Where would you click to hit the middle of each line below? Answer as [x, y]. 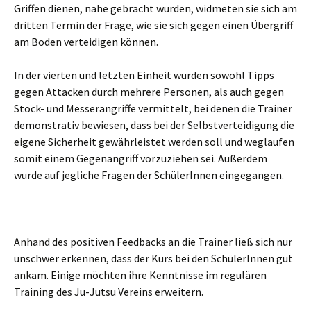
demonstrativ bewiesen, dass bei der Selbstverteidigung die [154, 125]
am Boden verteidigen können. [86, 41]
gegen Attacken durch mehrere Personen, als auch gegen [149, 91]
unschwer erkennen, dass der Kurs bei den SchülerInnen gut [153, 258]
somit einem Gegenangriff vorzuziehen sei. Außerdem [141, 158]
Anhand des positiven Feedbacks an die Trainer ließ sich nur [153, 241]
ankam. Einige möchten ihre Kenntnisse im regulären [140, 275]
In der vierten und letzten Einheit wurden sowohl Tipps [144, 75]
